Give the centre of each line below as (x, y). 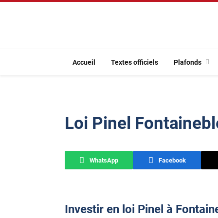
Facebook (172, 160)
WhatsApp (104, 160)
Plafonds (188, 62)
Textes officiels (135, 62)
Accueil (84, 62)
